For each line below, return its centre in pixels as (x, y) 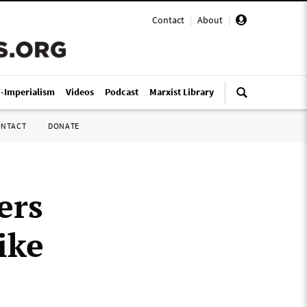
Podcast (122, 92)
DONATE (64, 126)
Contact (168, 20)
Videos (80, 92)
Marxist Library (182, 92)
